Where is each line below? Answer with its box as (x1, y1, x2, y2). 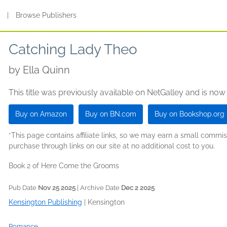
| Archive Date (75, 184, 121, 192)
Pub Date (9, 184, 38, 192)
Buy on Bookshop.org (155, 110, 224, 118)
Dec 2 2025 (121, 184, 155, 192)
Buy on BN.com (85, 110, 136, 118)
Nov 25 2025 (38, 184, 75, 192)
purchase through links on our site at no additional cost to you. (9, 142, 215, 150)
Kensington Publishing (9, 198, 82, 206)
